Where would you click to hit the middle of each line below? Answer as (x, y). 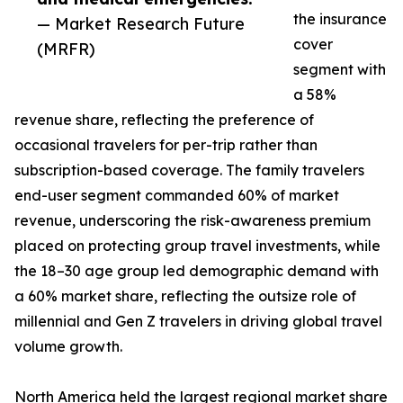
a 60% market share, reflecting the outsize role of (185, 296)
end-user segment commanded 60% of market (177, 196)
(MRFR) (66, 49)
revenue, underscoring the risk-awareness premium (193, 221)
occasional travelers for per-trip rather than (166, 145)
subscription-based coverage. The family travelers (189, 170)
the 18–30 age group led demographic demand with (197, 271)
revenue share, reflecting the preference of (164, 120)
